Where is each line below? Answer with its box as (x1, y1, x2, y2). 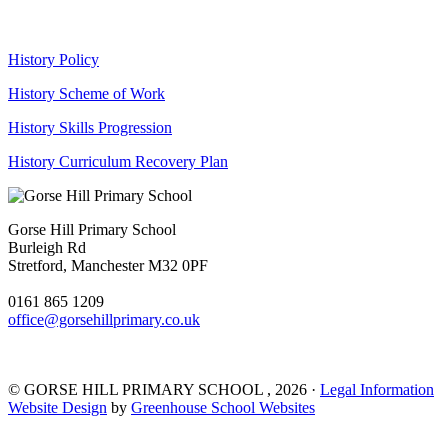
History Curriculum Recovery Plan (8, 152, 228, 170)
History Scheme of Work (8, 84, 165, 102)
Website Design (8, 398, 107, 416)
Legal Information (320, 380, 434, 398)
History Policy (8, 50, 99, 68)
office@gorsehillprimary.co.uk (8, 310, 200, 328)
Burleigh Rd (8, 238, 86, 256)
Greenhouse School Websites (131, 398, 315, 416)
